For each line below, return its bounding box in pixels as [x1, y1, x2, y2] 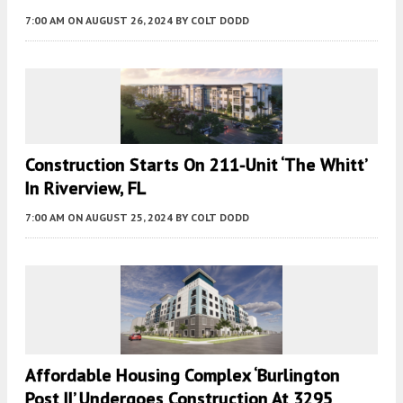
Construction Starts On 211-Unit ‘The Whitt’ [25, 152, 366, 176]
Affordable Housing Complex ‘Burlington [25, 363, 340, 387]
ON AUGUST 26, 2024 [67, 13, 173, 27]
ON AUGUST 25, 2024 [67, 210, 173, 224]
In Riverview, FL [25, 175, 147, 200]
